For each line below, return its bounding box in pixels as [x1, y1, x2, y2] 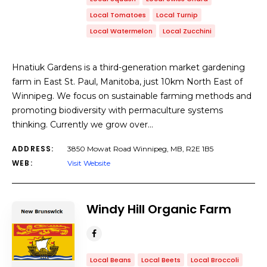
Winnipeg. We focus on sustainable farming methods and [12, 91, 252, 101]
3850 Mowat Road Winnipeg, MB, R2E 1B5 [67, 144, 213, 153]
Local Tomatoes [90, 10, 146, 20]
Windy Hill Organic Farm [86, 201, 231, 218]
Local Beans [90, 255, 131, 265]
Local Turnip [156, 10, 198, 20]
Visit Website [67, 159, 110, 167]
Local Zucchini [163, 26, 212, 36]
